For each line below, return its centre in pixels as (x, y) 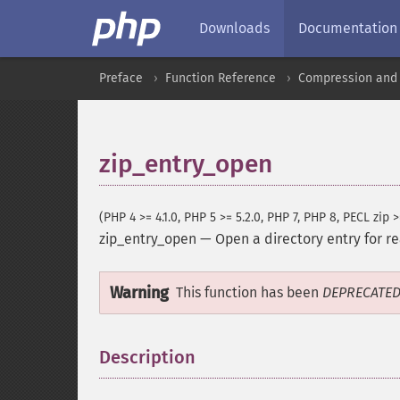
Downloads (234, 28)
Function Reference (221, 78)
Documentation (348, 28)
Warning (139, 293)
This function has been (249, 292)
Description (147, 357)
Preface (121, 78)
